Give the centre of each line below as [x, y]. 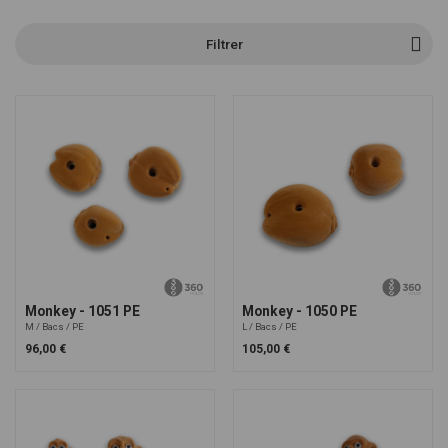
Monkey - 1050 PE [300, 310]
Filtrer [224, 43]
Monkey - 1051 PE [82, 310]
